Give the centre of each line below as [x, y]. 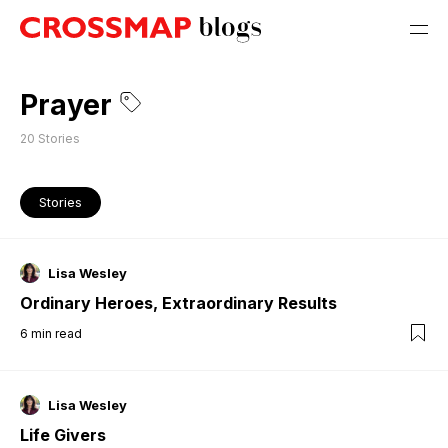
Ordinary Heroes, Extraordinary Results [178, 302]
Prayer [66, 105]
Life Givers [63, 434]
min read [56, 333]
